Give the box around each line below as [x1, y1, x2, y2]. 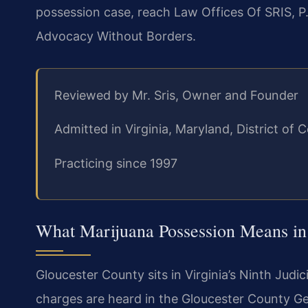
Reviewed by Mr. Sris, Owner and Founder [54, 88, 298, 103]
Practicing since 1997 [54, 155, 177, 170]
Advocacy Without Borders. [36, 29, 196, 44]
